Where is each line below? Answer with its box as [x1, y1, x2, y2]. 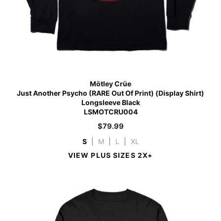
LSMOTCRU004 [83, 107, 138, 116]
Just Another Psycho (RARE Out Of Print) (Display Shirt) [17, 88, 204, 97]
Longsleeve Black [81, 98, 140, 107]
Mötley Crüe [90, 79, 131, 88]
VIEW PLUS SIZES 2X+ [68, 150, 153, 159]
